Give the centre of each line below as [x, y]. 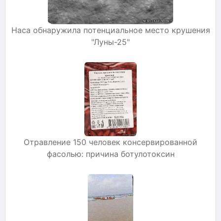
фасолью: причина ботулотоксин [110, 154]
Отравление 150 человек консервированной [110, 142]
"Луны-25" [110, 42]
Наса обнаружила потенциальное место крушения [110, 30]
